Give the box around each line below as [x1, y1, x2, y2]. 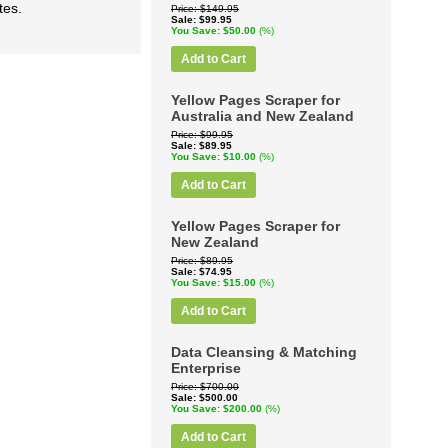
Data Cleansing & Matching [171, 344, 357, 360]
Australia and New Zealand [171, 108, 354, 124]
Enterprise [171, 360, 241, 376]
